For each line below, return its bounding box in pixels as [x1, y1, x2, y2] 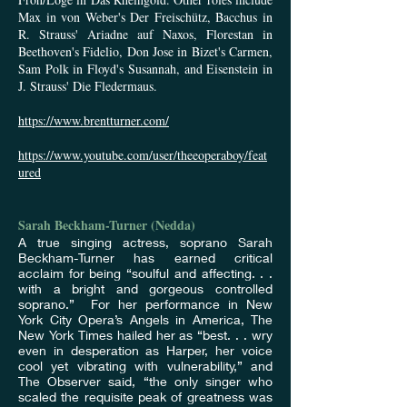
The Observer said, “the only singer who [18, 373, 273, 390]
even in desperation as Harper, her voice [18, 342, 273, 359]
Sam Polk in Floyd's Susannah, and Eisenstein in [18, 60, 273, 78]
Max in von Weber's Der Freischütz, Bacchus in [18, 8, 273, 26]
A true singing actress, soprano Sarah [18, 234, 273, 251]
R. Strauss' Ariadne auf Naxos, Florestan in [18, 25, 273, 44]
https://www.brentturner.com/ [18, 112, 169, 130]
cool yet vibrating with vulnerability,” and [18, 358, 273, 374]
